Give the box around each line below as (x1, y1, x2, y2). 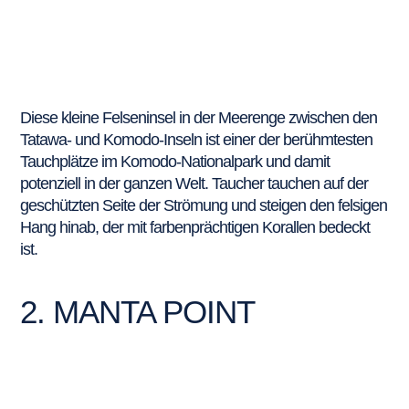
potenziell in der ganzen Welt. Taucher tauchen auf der (20, 173, 369, 193)
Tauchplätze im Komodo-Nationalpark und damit (20, 152, 330, 171)
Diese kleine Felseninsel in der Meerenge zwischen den (20, 108, 378, 127)
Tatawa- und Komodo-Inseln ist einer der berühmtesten (20, 130, 373, 149)
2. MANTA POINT (20, 293, 256, 330)
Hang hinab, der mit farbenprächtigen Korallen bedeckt (20, 217, 371, 236)
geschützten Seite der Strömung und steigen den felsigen (20, 195, 388, 215)
